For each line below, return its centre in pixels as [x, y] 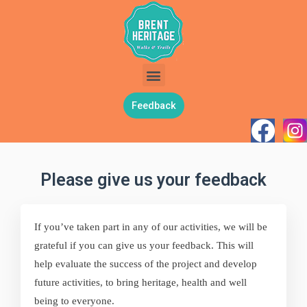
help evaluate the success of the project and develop [146, 264]
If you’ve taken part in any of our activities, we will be [151, 227]
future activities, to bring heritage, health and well [140, 282]
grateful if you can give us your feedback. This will [144, 245]
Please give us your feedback [153, 180]
